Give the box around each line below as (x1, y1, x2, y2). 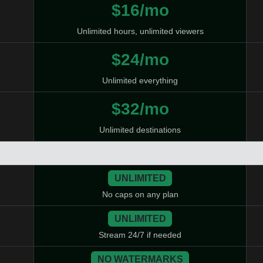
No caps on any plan (102, 190, 178, 200)
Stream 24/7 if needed (99, 230, 181, 240)
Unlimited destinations (99, 125, 181, 134)
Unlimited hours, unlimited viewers (76, 26, 204, 36)
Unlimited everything (102, 76, 178, 85)
